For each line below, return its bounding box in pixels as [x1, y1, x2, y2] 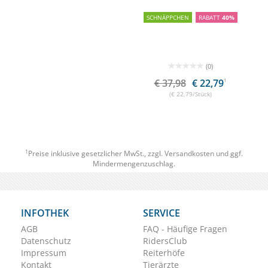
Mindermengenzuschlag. [93, 159, 175, 169]
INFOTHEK [21, 206, 69, 220]
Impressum [21, 247, 66, 259]
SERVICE [143, 206, 180, 220]
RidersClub [143, 235, 187, 247]
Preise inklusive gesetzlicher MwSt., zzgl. [28, 148, 165, 159]
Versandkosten [165, 148, 214, 159]
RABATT [143, 13, 167, 22]
